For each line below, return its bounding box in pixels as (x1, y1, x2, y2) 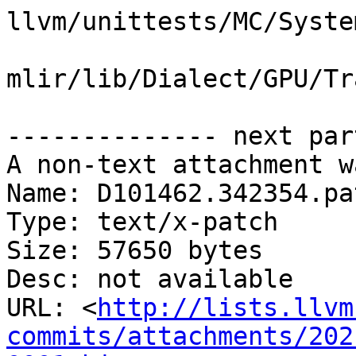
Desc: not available (6, 265, 293, 294)
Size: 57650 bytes (6, 236, 263, 265)
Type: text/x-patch (6, 207, 278, 237)
